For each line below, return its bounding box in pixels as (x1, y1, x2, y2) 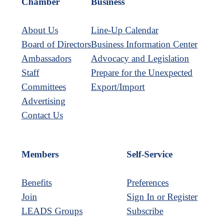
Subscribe (127, 206, 164, 217)
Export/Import (91, 81, 145, 92)
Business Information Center (91, 39, 198, 49)
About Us (21, 24, 58, 35)
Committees (21, 81, 66, 92)
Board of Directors (21, 39, 91, 49)
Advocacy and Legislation (91, 53, 190, 64)
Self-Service (127, 149, 173, 160)
